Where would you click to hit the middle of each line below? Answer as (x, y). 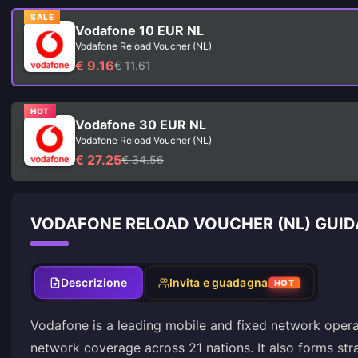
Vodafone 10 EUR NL (139, 30)
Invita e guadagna (218, 282)
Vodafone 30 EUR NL (141, 125)
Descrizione (94, 282)
